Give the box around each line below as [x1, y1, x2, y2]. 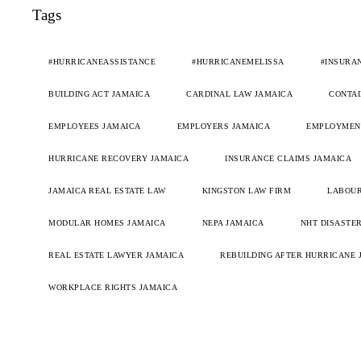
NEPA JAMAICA [201, 218, 264, 228]
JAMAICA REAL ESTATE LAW [48, 186, 166, 196]
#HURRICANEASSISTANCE [48, 57, 156, 67]
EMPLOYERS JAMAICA [176, 122, 270, 131]
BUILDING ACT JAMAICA [48, 89, 150, 99]
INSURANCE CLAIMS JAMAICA [225, 154, 351, 164]
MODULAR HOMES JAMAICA [48, 218, 166, 228]
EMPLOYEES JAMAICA [48, 122, 141, 131]
